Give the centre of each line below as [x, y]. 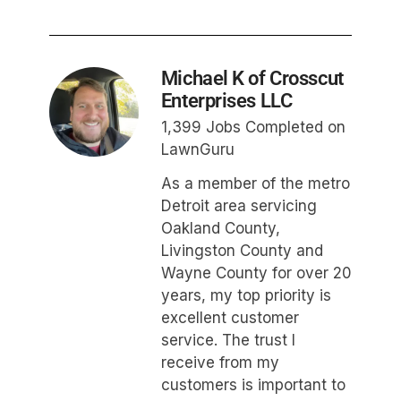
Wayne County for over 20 [256, 273]
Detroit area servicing [239, 206]
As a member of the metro [255, 184]
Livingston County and [242, 251]
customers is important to [253, 385]
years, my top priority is [246, 296]
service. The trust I [228, 341]
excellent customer [230, 318]
